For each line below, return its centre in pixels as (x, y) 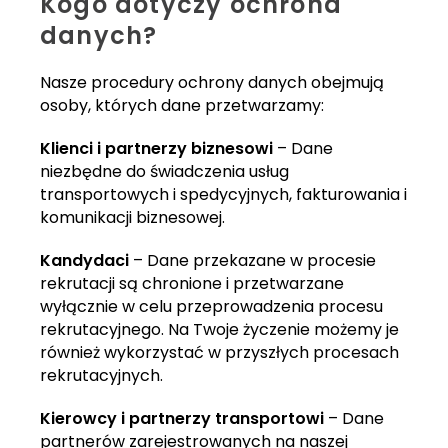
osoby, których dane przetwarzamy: (182, 106)
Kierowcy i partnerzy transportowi (182, 419)
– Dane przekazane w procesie (252, 261)
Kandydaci (84, 261)
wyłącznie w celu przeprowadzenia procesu (211, 307)
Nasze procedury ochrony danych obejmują (212, 83)
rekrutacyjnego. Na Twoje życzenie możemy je (219, 330)
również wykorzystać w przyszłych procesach (219, 353)
